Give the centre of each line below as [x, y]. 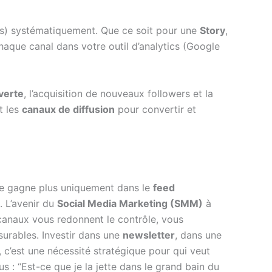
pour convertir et [155, 109]
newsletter [149, 235]
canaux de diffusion [68, 109]
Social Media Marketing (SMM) [130, 203]
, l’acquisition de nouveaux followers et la [118, 93]
